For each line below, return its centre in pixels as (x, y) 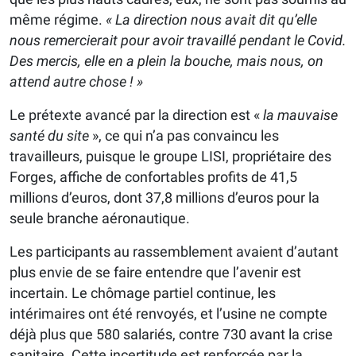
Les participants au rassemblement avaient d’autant (174, 252)
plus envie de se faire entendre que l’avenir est (155, 273)
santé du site (49, 136)
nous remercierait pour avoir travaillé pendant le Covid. (178, 41)
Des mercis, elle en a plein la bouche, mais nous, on (166, 61)
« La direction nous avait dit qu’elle (211, 20)
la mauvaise (300, 115)
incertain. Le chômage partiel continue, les (143, 293)
